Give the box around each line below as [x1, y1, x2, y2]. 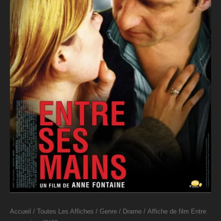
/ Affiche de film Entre [142, 208, 206, 216]
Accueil [10, 208, 31, 216]
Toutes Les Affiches [37, 208, 94, 216]
